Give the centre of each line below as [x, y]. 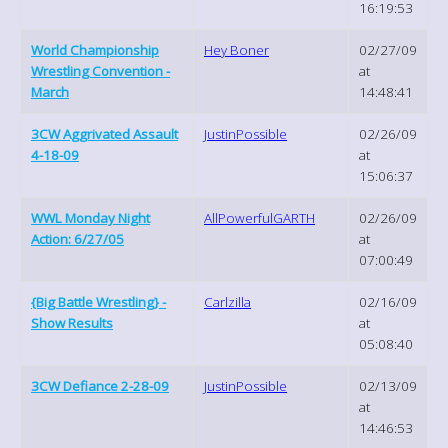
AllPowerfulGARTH [259, 217]
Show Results [72, 322]
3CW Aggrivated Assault [104, 133]
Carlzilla [227, 301]
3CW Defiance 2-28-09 [100, 385]
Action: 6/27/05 [77, 238]
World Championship [95, 49]
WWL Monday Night [90, 217]
